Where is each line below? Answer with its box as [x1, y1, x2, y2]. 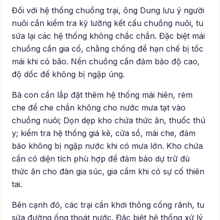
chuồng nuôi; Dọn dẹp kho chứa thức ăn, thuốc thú [12, 115, 206, 126]
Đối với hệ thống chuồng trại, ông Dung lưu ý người [12, 5, 205, 16]
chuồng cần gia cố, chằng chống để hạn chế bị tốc [12, 44, 204, 54]
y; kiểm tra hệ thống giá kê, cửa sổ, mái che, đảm [12, 128, 196, 138]
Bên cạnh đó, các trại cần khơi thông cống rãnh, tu [12, 200, 205, 210]
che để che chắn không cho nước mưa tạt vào [12, 103, 186, 113]
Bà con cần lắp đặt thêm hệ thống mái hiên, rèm [12, 90, 193, 100]
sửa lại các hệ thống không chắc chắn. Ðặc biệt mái [12, 31, 205, 41]
